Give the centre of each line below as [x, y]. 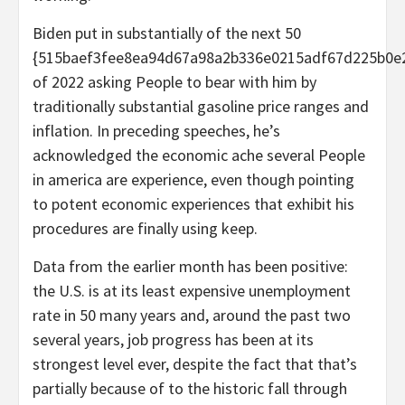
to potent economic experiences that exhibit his [193, 203]
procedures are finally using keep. [145, 228]
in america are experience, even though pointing [193, 179]
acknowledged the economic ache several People [199, 155]
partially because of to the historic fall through [190, 388]
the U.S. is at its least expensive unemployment [192, 290]
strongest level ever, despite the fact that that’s [195, 363]
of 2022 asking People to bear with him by [174, 81]
